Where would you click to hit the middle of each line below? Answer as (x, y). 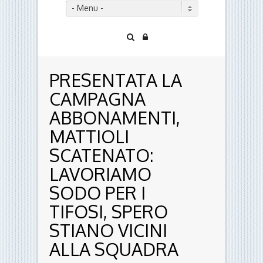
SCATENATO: (102, 155)
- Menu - (87, 8)
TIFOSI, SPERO (109, 212)
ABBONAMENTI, (115, 118)
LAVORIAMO (100, 174)
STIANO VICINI (108, 230)
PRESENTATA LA (116, 80)
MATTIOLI (89, 136)
